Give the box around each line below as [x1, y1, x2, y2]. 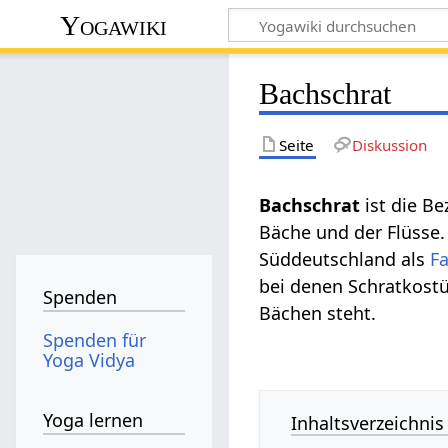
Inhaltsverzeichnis [291, 410, 445, 435]
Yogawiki [60, 9, 168, 41]
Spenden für [43, 327, 147, 352]
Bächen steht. [259, 300, 377, 325]
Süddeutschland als [259, 246, 431, 271]
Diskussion [351, 134, 427, 155]
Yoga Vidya [43, 347, 136, 372]
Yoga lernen [43, 408, 144, 433]
